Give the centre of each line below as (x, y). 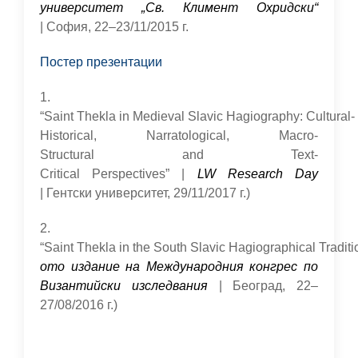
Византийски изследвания (124, 286)
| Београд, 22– (263, 286)
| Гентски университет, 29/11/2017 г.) (145, 193)
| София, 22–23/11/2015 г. (114, 27)
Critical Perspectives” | (119, 174)
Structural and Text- (179, 155)
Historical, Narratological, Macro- (179, 135)
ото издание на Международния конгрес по (179, 267)
